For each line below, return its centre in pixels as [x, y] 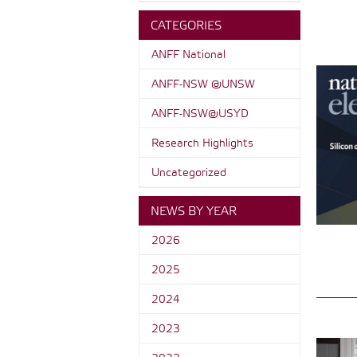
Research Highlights [202, 144]
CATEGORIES [186, 26]
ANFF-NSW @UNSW [203, 85]
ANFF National [188, 55]
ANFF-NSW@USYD [200, 114]
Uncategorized [188, 173]
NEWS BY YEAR [193, 212]
